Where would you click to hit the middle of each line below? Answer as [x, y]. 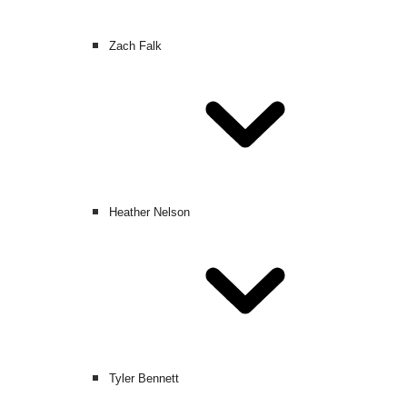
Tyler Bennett [144, 378]
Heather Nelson [149, 212]
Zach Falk [135, 46]
